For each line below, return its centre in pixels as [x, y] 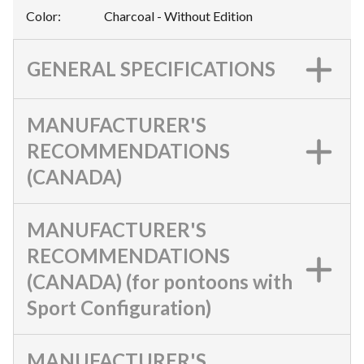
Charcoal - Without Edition [178, 16]
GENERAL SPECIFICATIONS [151, 69]
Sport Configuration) [119, 308]
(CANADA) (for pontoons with [160, 282]
